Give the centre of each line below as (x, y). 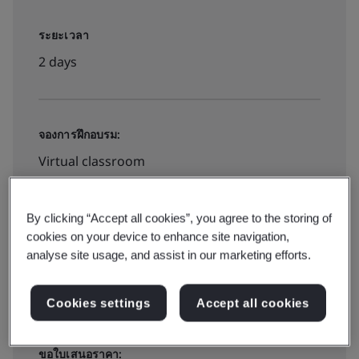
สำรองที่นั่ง (89, 276)
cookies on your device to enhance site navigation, (158, 236)
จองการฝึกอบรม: (80, 134)
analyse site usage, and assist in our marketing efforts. (169, 255)
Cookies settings (99, 303)
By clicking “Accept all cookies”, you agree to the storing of (179, 218)
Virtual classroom (92, 161)
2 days (58, 62)
